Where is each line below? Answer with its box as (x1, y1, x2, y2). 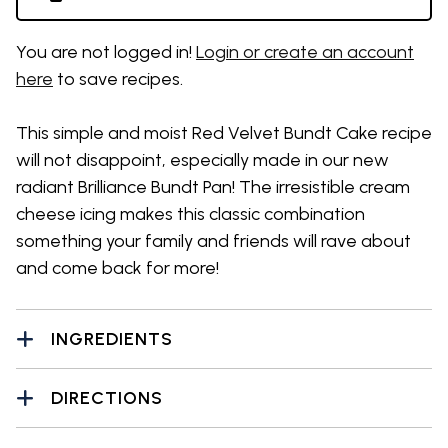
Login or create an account (196, 41, 414, 63)
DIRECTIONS (51, 386, 163, 409)
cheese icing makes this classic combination (16, 203, 365, 225)
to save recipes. (53, 68, 183, 90)
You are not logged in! (16, 41, 196, 63)
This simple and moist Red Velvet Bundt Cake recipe (16, 122, 432, 144)
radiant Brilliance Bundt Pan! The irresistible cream (16, 176, 410, 198)
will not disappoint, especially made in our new (16, 149, 389, 171)
